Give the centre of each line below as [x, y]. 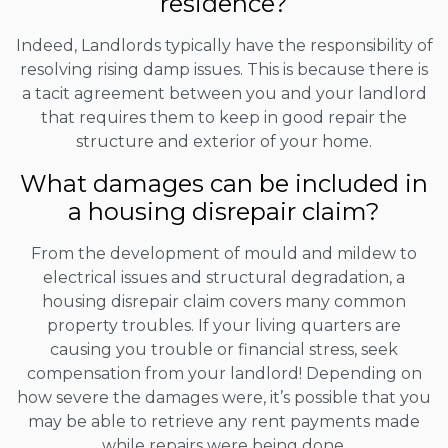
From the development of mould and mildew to [224, 254]
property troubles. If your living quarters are [224, 326]
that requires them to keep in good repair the [224, 118]
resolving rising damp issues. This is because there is [224, 70]
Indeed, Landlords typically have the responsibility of [224, 46]
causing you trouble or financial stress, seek [224, 350]
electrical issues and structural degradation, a [224, 278]
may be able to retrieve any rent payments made [224, 422]
